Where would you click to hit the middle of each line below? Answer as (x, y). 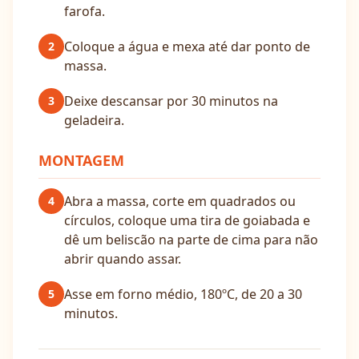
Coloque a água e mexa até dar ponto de (187, 46)
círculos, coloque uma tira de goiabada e (187, 220)
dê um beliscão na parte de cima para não (191, 240)
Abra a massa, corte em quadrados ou (180, 201)
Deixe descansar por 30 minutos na (171, 101)
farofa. (85, 11)
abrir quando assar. (123, 259)
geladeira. (94, 120)
